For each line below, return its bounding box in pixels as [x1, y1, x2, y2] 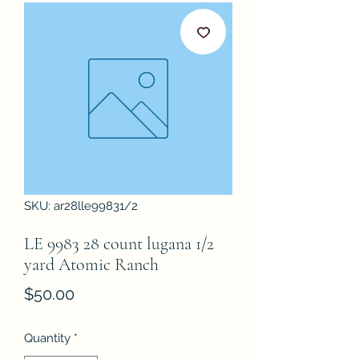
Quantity [24, 331, 71, 345]
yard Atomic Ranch [24, 254, 159, 275]
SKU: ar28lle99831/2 [24, 199, 138, 213]
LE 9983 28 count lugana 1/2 [24, 233, 214, 254]
